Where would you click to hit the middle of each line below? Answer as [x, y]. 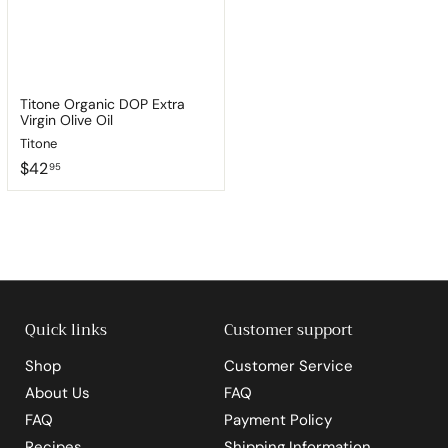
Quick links [65, 330]
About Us [57, 393]
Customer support [288, 330]
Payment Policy [278, 420]
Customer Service [288, 366]
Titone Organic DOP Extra [102, 104]
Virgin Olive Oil [66, 120]
